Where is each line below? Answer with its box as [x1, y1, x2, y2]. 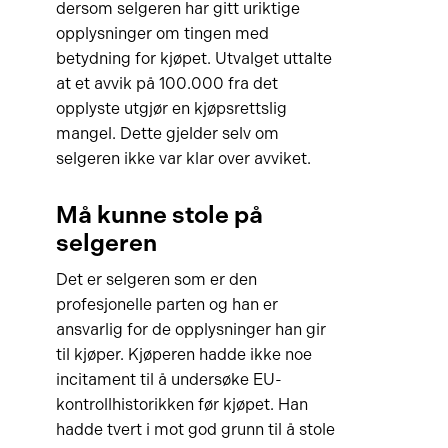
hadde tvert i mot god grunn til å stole [55, 420, 335, 439]
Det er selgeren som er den [55, 270, 257, 289]
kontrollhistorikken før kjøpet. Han [55, 395, 308, 414]
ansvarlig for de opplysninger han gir [55, 320, 326, 339]
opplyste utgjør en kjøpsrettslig [55, 99, 287, 118]
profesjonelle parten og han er [55, 295, 278, 314]
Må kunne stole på [55, 200, 263, 229]
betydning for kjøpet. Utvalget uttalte [55, 49, 332, 68]
